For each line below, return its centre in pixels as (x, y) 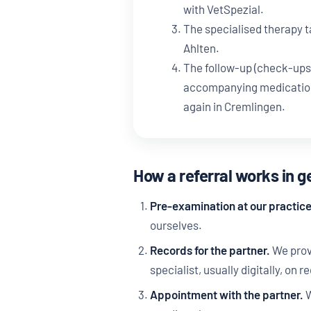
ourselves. (176, 225)
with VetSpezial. (224, 9)
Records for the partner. (210, 250)
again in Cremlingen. (234, 107)
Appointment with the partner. (226, 295)
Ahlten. (201, 48)
